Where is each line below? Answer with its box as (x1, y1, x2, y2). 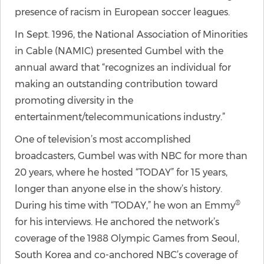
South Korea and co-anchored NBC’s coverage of (15, 249, 237, 260)
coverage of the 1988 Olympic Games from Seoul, (15, 233, 239, 244)
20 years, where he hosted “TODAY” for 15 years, (15, 167, 227, 178)
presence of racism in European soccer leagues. (15, 6, 230, 18)
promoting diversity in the (15, 95, 133, 106)
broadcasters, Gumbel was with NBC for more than (15, 150, 247, 161)
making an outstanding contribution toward (15, 78, 218, 90)
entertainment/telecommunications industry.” (15, 111, 225, 123)
